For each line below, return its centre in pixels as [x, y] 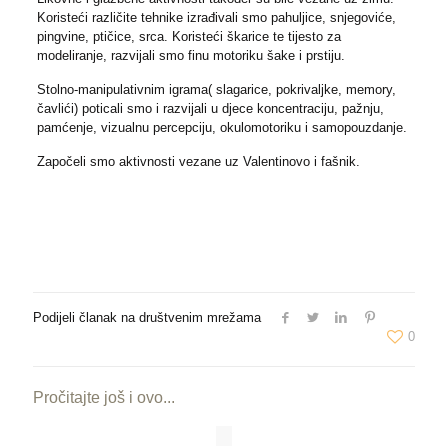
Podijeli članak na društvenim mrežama [147, 317]
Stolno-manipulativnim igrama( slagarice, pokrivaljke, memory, [216, 89]
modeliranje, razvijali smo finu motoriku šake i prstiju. [190, 55]
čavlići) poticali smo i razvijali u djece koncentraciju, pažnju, [210, 108]
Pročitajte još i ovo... [104, 397]
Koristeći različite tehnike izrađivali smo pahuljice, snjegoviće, [216, 17]
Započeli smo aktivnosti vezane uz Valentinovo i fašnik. [198, 161]
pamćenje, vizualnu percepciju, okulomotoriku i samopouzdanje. [221, 127]
